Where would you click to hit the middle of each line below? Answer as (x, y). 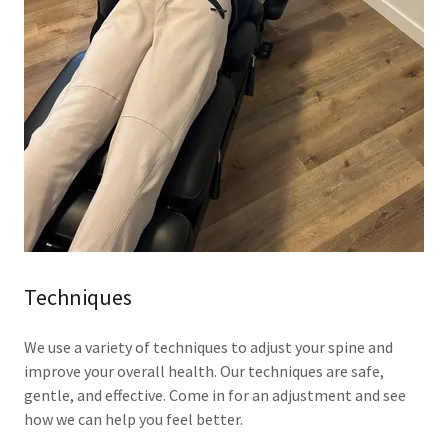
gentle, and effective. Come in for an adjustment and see (215, 395)
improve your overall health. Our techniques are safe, (204, 371)
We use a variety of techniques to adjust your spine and (208, 347)
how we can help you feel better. (133, 419)
